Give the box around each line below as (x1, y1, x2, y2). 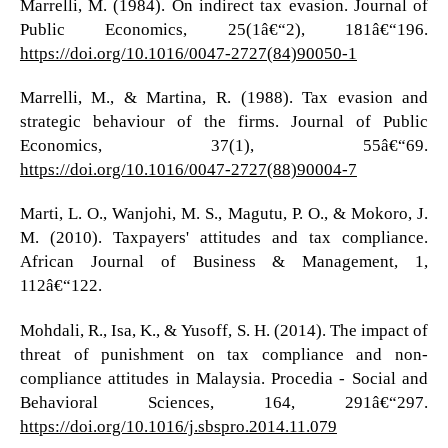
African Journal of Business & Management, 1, (19, 252, 429, 270)
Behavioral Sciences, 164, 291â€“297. (19, 392, 429, 410)
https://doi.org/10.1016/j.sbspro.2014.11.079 (19, 416, 337, 434)
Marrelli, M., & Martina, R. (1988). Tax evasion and (19, 88, 429, 106)
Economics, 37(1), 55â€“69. (19, 136, 429, 154)
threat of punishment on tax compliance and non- (19, 344, 429, 362)
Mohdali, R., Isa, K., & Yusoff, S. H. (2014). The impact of (19, 320, 429, 338)
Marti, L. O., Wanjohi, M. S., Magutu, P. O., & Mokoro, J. (19, 204, 429, 222)
